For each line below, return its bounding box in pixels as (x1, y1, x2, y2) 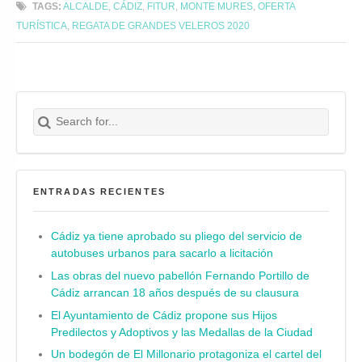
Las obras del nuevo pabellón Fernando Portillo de (50, 270, 309, 283)
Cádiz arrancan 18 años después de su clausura (50, 287, 299, 300)
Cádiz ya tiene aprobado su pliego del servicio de (50, 230, 302, 243)
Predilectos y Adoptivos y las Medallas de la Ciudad (50, 326, 313, 339)
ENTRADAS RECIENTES (33, 186, 166, 196)
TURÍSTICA (16, 20, 67, 32)
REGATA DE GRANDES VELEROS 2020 (72, 20, 250, 32)
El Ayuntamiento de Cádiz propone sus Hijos (50, 309, 277, 322)
